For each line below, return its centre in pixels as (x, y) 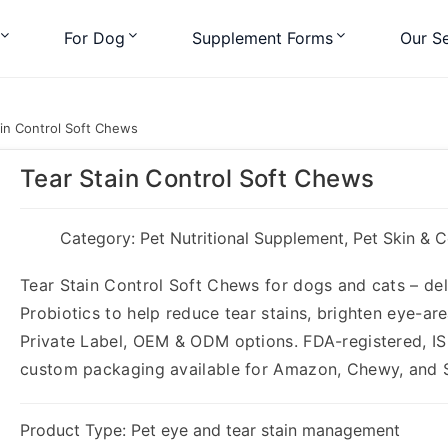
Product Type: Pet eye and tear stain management (210, 430)
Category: (100, 238)
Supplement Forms (262, 38)
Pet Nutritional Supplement (242, 238)
